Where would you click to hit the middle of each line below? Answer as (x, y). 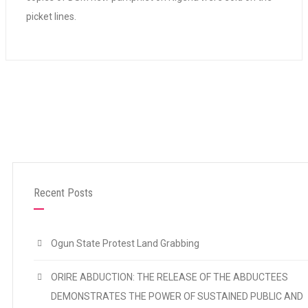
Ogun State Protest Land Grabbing (125, 243)
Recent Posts (63, 192)
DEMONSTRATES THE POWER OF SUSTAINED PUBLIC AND (177, 296)
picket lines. (51, 16)
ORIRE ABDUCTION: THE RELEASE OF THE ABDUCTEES (169, 277)
